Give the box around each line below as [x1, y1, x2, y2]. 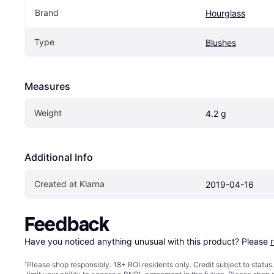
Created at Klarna [34, 178, 105, 189]
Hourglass [206, 7, 245, 18]
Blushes [206, 37, 236, 48]
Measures [24, 80, 70, 92]
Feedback [24, 212, 109, 236]
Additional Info [24, 150, 93, 163]
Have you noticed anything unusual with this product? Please [24, 235, 270, 246]
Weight [34, 107, 62, 118]
